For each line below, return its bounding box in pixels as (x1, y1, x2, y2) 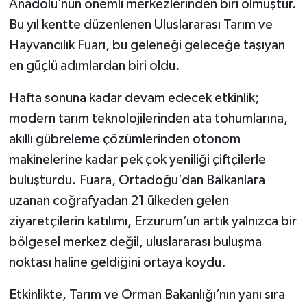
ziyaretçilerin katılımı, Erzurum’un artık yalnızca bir (8, 214, 297, 228)
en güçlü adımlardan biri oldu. (8, 58, 180, 73)
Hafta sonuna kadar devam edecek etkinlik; (8, 90, 260, 105)
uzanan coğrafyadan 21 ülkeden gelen (8, 193, 229, 208)
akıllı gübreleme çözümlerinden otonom (8, 132, 241, 146)
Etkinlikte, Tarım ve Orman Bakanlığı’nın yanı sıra (8, 287, 285, 302)
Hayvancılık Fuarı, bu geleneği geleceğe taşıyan (8, 38, 285, 52)
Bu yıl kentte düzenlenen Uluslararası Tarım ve (8, 17, 273, 32)
